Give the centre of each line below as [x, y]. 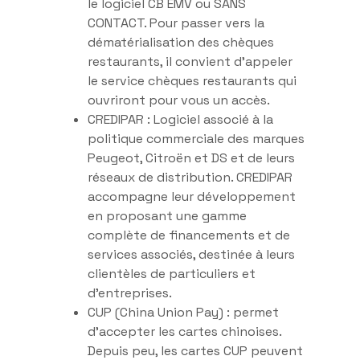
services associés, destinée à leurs [191, 254]
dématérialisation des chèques [181, 42]
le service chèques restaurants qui [192, 80]
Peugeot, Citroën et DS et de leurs [191, 157]
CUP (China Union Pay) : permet [183, 312]
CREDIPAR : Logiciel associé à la [180, 119]
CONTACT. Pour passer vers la [176, 22]
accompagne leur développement [192, 196]
